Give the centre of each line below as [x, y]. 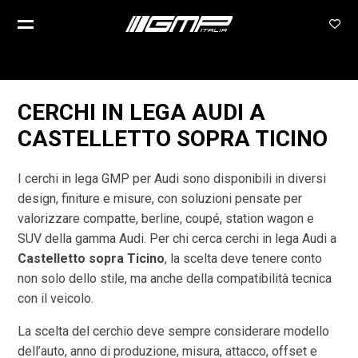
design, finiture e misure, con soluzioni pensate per [160, 199]
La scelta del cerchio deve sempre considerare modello [174, 331]
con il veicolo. [56, 298]
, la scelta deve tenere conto [244, 259]
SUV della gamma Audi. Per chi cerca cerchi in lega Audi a [177, 239]
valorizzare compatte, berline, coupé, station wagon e [166, 219]
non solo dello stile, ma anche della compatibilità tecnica [175, 278]
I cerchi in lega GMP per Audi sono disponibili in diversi [172, 179]
